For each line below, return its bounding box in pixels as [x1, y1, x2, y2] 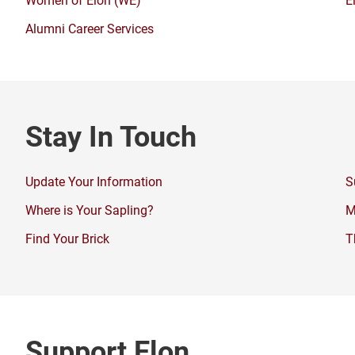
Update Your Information [25, 173, 162, 190]
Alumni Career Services [25, 20, 154, 37]
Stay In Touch [25, 116, 197, 155]
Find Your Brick [25, 230, 109, 247]
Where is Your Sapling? [25, 201, 154, 219]
